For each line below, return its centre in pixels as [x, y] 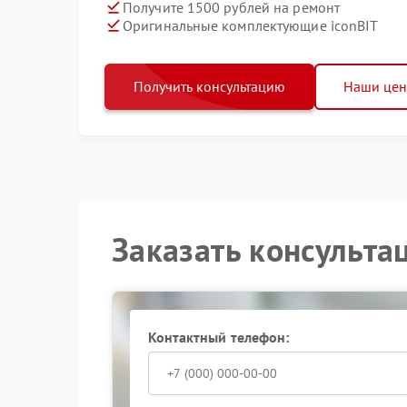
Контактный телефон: [218, 337]
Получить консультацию [209, 86]
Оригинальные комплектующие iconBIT [251, 25]
